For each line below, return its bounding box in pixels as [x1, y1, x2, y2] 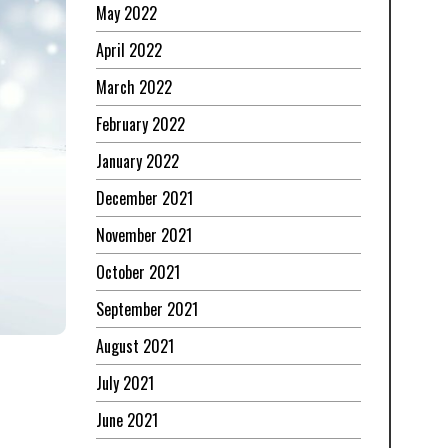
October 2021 [96, 260, 180, 285]
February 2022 [96, 112, 185, 137]
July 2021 [96, 371, 154, 396]
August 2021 [96, 334, 174, 359]
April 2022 [96, 38, 162, 63]
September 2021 [96, 297, 198, 322]
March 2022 [96, 75, 172, 100]
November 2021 [96, 223, 192, 248]
